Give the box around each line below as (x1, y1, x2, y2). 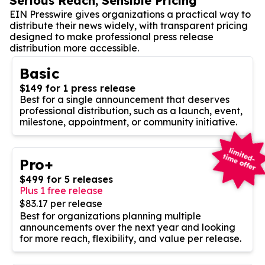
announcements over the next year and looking (20, 221, 235, 233)
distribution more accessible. (9, 41, 139, 54)
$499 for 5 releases (20, 173, 113, 185)
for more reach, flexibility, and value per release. (20, 232, 241, 244)
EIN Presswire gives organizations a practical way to (9, 8, 251, 20)
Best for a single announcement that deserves (20, 93, 230, 105)
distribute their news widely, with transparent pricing (9, 19, 248, 31)
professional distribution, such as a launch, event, (20, 104, 243, 117)
